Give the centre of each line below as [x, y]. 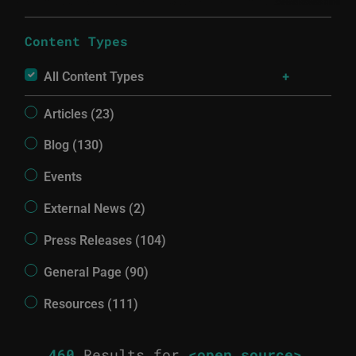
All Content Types [94, 76]
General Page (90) [97, 271]
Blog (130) [74, 145]
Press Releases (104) [105, 240]
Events [63, 176]
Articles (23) [79, 113]
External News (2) [95, 208]
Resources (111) [91, 303]
